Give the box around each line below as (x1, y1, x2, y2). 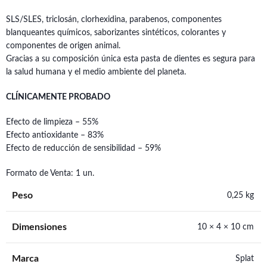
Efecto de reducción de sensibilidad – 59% (6, 144, 161, 153)
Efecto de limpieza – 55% (6, 118, 98, 126)
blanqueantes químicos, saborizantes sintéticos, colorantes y (6, 29, 226, 37)
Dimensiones (12, 222, 67, 232)
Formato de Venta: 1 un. (6, 169, 94, 178)
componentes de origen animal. (6, 42, 120, 50)
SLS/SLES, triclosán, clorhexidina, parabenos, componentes (6, 15, 222, 24)
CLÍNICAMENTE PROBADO (6, 93, 110, 101)
